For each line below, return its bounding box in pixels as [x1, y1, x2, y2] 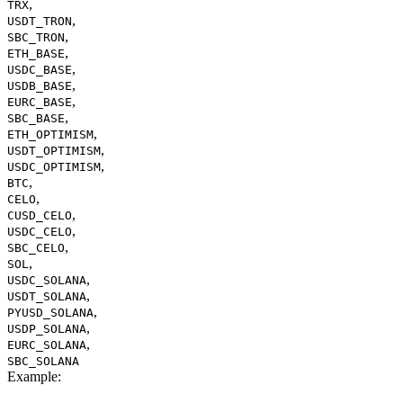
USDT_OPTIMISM [7, 144, 101, 158]
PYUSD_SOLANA [7, 306, 94, 320]
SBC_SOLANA [7, 354, 79, 369]
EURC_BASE [7, 95, 72, 110]
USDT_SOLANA [7, 290, 86, 304]
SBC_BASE [7, 112, 65, 126]
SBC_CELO [7, 241, 65, 255]
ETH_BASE [7, 47, 65, 61]
